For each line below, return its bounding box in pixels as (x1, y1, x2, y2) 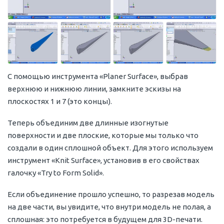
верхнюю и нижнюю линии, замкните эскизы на (7, 84, 181, 93)
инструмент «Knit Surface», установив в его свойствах (7, 156, 199, 165)
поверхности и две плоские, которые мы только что (7, 131, 198, 140)
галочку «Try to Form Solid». (7, 168, 104, 177)
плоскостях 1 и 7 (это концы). (7, 97, 112, 106)
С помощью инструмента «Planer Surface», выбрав (7, 72, 188, 81)
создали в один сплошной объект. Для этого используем (7, 143, 213, 152)
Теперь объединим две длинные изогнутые (7, 118, 168, 127)
